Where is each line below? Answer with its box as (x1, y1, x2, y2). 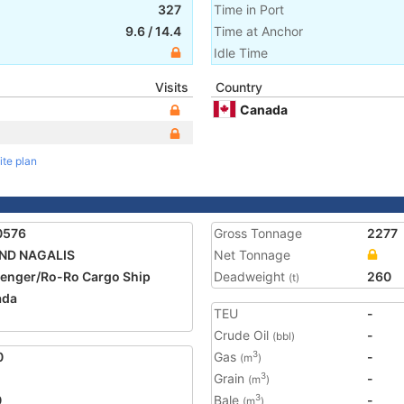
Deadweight (214, 269, 289, 284)
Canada (240, 101, 288, 117)
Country (216, 79, 262, 95)
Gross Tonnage (214, 225, 302, 241)
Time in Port (214, 2, 284, 17)
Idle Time (214, 45, 268, 60)
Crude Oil (214, 327, 272, 343)
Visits (155, 79, 188, 95)
